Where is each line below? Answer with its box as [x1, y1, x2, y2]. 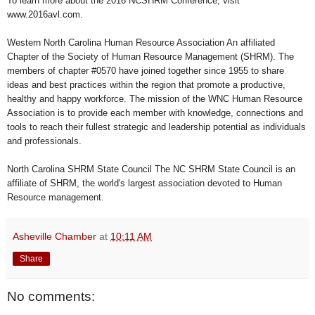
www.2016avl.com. [7, 8, 83, 20]
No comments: [7, 288, 95, 304]
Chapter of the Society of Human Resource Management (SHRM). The [7, 51, 294, 62]
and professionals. [7, 135, 82, 146]
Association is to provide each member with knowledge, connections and [7, 107, 303, 118]
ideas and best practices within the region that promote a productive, [7, 79, 285, 90]
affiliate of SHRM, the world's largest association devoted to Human [7, 177, 282, 188]
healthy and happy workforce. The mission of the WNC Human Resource [7, 93, 302, 104]
